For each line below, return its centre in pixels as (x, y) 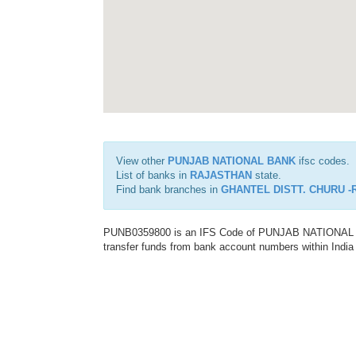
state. (267, 175)
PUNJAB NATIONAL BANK (232, 161)
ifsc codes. (323, 161)
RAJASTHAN (221, 175)
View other (142, 161)
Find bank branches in (168, 190)
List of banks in (153, 175)
